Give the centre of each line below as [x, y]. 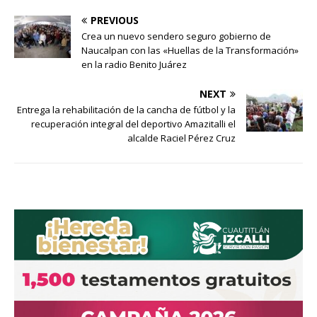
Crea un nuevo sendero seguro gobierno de [176, 36]
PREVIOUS [115, 21]
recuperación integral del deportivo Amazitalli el [133, 124]
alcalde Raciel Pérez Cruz [181, 138]
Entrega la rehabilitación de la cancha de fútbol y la [126, 110]
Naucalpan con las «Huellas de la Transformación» [190, 51]
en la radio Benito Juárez [134, 65]
